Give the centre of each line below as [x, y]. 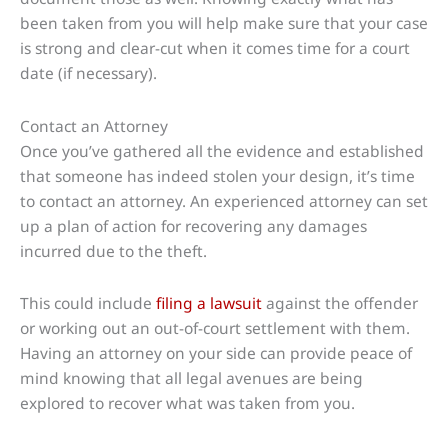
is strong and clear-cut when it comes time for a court [215, 48]
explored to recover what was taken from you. [187, 402]
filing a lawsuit [209, 302]
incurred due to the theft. [113, 250]
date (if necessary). [88, 73]
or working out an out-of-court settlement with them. [215, 327]
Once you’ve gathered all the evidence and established [222, 150]
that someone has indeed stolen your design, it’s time [217, 175]
